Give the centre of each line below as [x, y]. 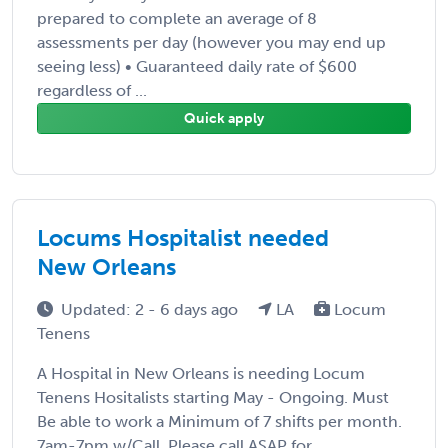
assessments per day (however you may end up [211, 42]
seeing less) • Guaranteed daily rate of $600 [197, 66]
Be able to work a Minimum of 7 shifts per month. [219, 421]
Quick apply [224, 118]
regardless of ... [92, 90]
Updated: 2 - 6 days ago [151, 309]
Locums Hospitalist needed [183, 237]
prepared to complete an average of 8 [177, 18]
